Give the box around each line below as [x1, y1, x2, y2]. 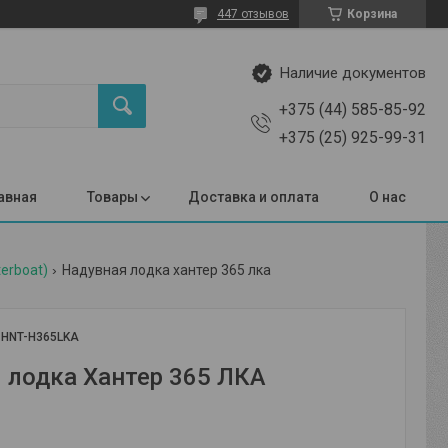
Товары [87, 189, 138, 205]
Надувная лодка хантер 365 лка [62, 262, 272, 278]
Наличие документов [280, 64, 426, 83]
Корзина [347, 7, 397, 21]
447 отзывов [217, 7, 289, 21]
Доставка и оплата [188, 189, 319, 205]
